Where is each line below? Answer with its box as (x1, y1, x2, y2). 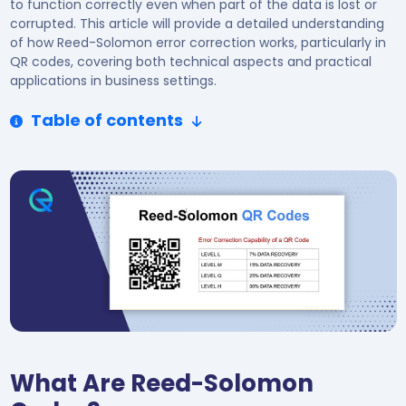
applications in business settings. (9, 72, 217, 90)
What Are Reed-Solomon (9, 366, 314, 400)
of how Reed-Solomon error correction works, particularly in (9, 34, 386, 52)
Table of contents (26, 109, 183, 131)
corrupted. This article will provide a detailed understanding (9, 14, 384, 33)
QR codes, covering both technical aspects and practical (9, 53, 372, 71)
